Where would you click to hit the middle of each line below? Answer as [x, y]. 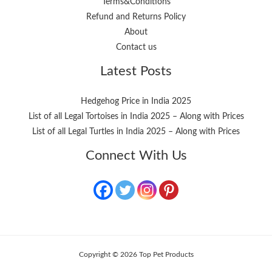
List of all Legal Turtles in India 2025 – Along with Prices [136, 131]
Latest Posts [136, 71]
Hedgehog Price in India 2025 [136, 101]
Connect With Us [136, 155]
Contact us [136, 47]
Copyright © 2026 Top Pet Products [136, 254]
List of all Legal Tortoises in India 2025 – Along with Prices [136, 116]
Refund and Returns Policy [136, 17]
